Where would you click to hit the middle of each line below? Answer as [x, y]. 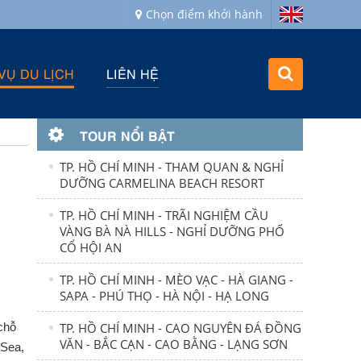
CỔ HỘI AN [90, 247]
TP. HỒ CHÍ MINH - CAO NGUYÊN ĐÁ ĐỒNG [180, 328]
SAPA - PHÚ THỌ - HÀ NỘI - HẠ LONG [164, 296]
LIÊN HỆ [132, 73]
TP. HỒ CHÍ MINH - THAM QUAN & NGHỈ [171, 167]
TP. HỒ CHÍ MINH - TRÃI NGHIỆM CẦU [164, 215]
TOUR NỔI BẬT [127, 135]
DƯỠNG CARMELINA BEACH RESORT [162, 183]
